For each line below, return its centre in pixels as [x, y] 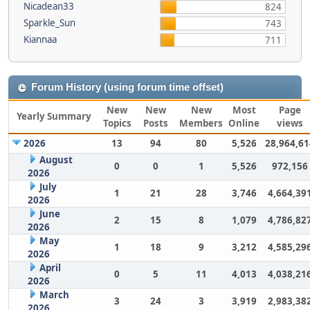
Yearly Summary [54, 116]
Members [201, 123]
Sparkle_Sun [49, 22]
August [56, 159]
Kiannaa [40, 39]
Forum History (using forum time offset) [127, 87]
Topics [117, 123]
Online [244, 123]
